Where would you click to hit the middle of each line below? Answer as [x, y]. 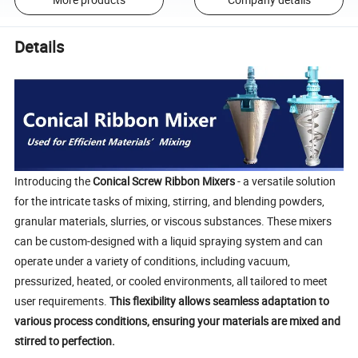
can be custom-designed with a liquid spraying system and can [169, 241]
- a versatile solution [287, 181]
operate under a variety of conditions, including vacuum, [153, 261]
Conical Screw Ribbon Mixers [165, 181]
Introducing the [54, 181]
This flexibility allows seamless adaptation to [220, 301]
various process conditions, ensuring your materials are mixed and [178, 321]
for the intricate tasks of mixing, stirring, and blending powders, [170, 201]
